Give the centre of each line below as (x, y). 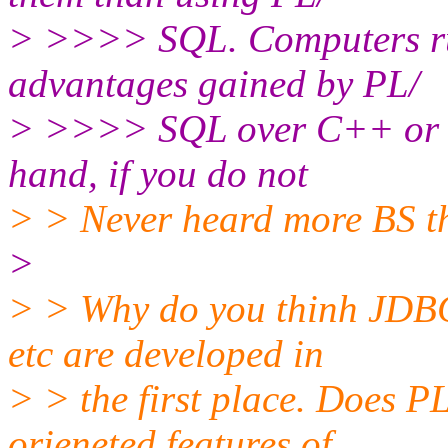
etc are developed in (166, 353)
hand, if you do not (158, 173)
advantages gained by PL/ (214, 83)
